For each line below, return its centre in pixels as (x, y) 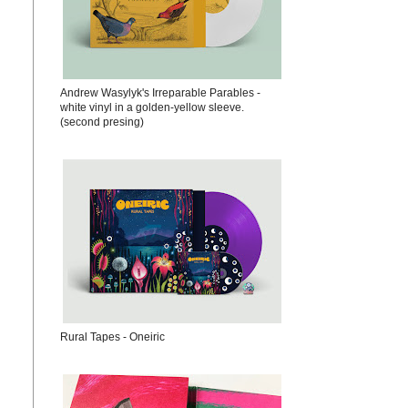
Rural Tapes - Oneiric (112, 337)
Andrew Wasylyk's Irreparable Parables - (160, 93)
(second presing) (102, 122)
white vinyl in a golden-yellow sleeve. (152, 107)
